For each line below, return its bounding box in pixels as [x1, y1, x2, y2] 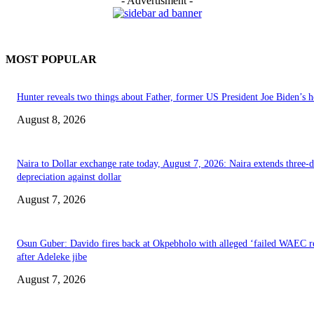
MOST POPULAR [6, 53, 97, 66]
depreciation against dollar [17, 172, 121, 183]
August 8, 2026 [17, 114, 86, 126]
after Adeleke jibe [17, 252, 87, 263]
